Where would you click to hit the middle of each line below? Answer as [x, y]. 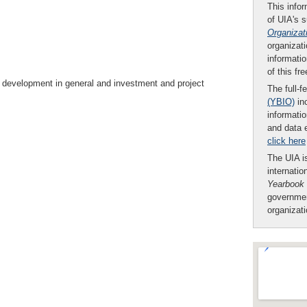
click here [286, 141]
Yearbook [286, 184]
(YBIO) [281, 102]
